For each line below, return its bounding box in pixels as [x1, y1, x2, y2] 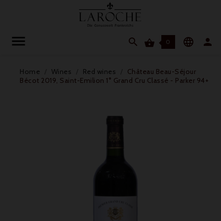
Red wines [82, 67, 116, 76]
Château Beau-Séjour [127, 67, 196, 76]
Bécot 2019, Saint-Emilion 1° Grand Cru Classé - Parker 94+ [20, 76, 209, 85]
